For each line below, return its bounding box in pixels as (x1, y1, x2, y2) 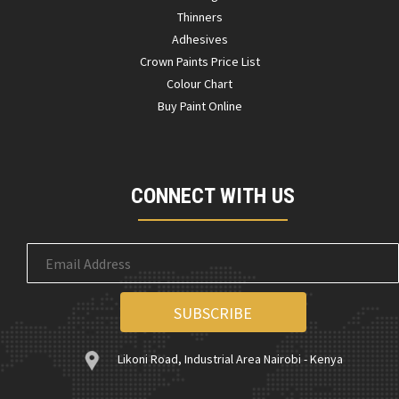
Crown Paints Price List (139, 53, 260, 70)
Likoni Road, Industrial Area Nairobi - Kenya (117, 351, 343, 368)
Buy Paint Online (157, 98, 242, 115)
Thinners (176, 9, 223, 26)
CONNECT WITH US (131, 183, 295, 209)
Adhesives (171, 31, 228, 48)
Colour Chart (167, 76, 232, 93)
